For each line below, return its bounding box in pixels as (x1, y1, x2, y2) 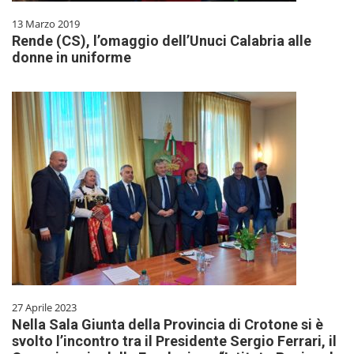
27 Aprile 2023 (12, 300, 77, 315)
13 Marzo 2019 (12, 17, 80, 32)
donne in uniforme (12, 49, 131, 66)
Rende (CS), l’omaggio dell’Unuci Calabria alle (12, 32, 311, 50)
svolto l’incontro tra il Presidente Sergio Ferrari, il (12, 333, 337, 350)
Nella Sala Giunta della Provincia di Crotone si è (12, 316, 323, 333)
